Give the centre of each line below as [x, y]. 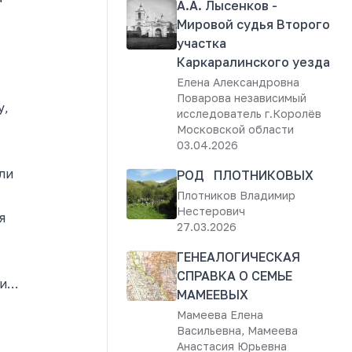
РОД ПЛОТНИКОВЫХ [245, 175]
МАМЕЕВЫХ [213, 295]
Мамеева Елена [220, 315]
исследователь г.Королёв [249, 114]
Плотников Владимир [236, 195]
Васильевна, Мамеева [237, 330]
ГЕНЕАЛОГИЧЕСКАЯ [238, 257]
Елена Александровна [238, 82]
